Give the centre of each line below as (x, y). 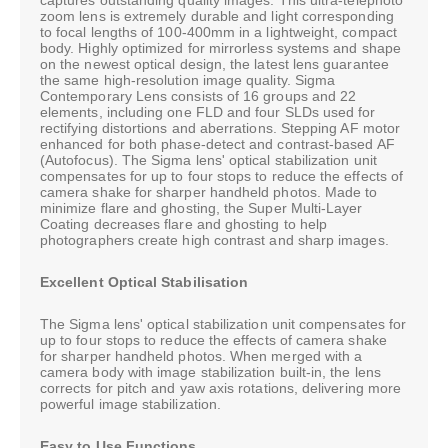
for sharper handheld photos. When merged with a (201, 355)
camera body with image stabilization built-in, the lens (210, 371)
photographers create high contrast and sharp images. (214, 239)
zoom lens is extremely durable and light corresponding (217, 15)
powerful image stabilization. (131, 403)
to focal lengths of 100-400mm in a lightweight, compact (218, 31)
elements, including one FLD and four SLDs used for (208, 111)
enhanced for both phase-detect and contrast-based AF (217, 143)
